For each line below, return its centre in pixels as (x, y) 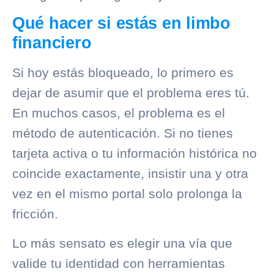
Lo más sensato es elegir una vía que (122, 243)
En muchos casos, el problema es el (119, 113)
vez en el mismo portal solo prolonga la (127, 194)
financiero (52, 43)
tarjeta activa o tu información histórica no (135, 154)
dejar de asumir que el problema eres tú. (131, 93)
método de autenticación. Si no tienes (123, 133)
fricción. (35, 214)
